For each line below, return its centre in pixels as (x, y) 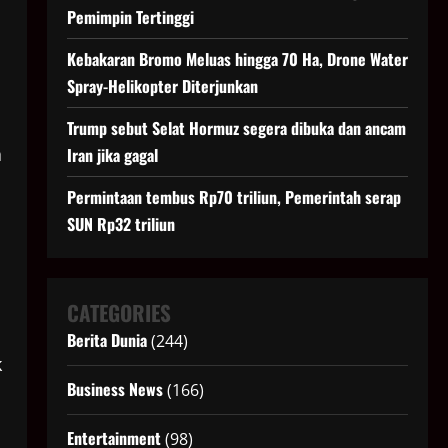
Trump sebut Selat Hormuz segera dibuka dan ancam (236, 128)
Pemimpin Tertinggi (130, 17)
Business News (114, 389)
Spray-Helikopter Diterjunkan (162, 86)
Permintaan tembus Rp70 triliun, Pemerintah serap (233, 197)
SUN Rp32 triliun (120, 224)
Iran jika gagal (112, 155)
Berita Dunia (106, 340)
